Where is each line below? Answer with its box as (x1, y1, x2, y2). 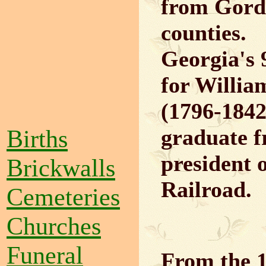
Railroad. (160, 177, 252, 202)
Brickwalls (7, 154, 115, 182)
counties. (160, 20, 246, 45)
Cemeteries (7, 183, 120, 211)
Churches (7, 212, 101, 240)
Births (7, 125, 68, 153)
